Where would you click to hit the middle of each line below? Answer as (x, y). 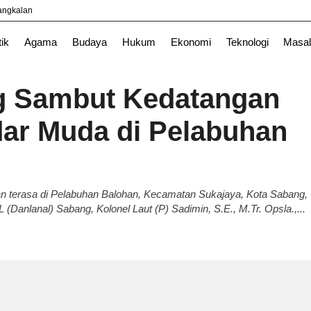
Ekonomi (191, 42)
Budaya (89, 42)
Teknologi (247, 42)
